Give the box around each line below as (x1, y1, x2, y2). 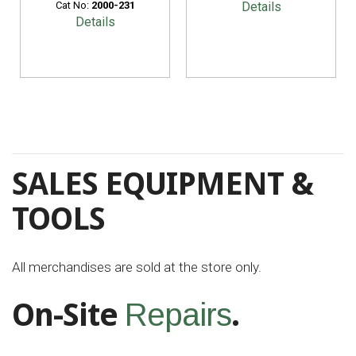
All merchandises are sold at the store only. (12, 259, 261, 276)
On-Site (12, 296, 125, 335)
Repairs (125, 297, 231, 333)
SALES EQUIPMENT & (12, 165, 313, 203)
